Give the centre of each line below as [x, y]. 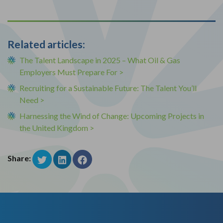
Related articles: [46, 44]
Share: [19, 158]
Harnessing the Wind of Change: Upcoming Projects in [112, 115]
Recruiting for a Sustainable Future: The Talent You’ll [108, 88]
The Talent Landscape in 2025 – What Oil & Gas [100, 60]
